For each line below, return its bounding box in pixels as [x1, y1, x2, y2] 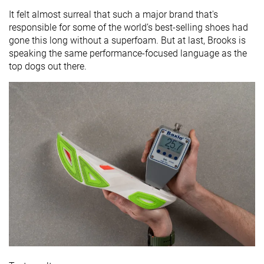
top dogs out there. [9, 61, 87, 72]
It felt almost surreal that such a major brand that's [9, 9, 218, 21]
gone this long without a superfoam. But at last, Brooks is [9, 35, 246, 47]
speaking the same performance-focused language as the [9, 48, 247, 60]
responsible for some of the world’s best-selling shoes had [9, 22, 248, 34]
